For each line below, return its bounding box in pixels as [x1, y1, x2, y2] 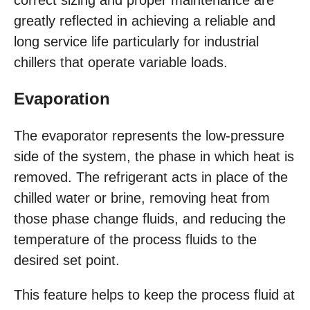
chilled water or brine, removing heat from [14, 190, 270, 206]
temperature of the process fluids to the [14, 232, 257, 248]
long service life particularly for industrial [14, 34, 259, 50]
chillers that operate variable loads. [14, 55, 228, 71]
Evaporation [14, 89, 110, 109]
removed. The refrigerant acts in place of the [14, 170, 288, 185]
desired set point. [14, 253, 120, 268]
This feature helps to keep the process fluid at [14, 287, 295, 303]
